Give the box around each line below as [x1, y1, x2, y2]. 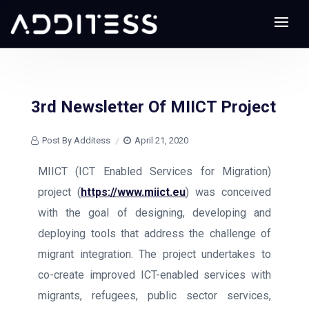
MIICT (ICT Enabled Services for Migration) [38, 165, 271, 178]
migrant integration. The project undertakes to [38, 248, 271, 261]
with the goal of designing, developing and [38, 206, 271, 219]
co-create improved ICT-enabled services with [38, 268, 271, 281]
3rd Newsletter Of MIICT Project [31, 97, 276, 117]
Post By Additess [42, 135, 110, 146]
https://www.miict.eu [81, 186, 186, 199]
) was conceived [186, 186, 271, 199]
